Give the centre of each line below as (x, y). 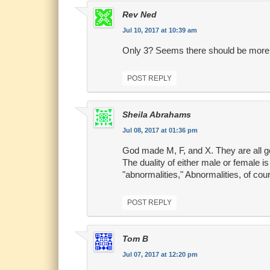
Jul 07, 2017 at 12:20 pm (160, 255)
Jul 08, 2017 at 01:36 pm (160, 130)
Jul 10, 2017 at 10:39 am (159, 30)
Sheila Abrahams (156, 115)
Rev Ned (139, 15)
